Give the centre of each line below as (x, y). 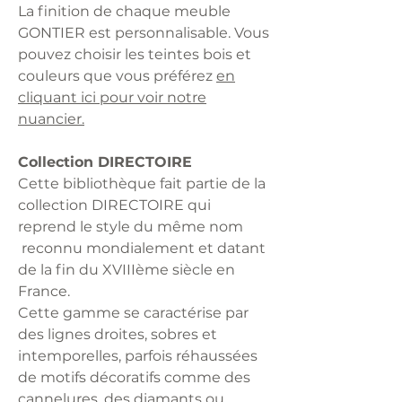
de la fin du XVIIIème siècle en (127, 269)
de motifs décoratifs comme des (134, 377)
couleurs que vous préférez (117, 75)
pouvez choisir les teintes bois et (135, 54)
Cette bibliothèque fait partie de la (142, 183)
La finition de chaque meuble (124, 11)
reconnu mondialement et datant (142, 248)
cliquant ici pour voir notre (112, 97)
